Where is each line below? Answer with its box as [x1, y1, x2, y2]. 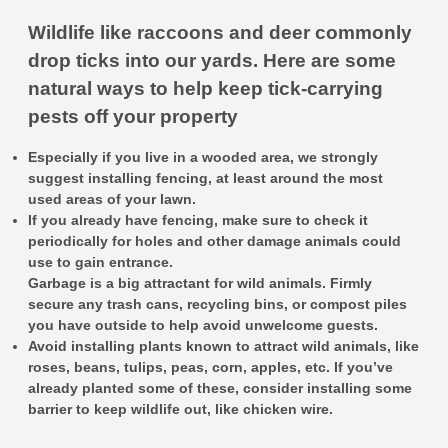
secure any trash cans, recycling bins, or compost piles [28, 296, 407, 312]
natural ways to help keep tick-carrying [28, 78, 383, 99]
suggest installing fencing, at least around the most [28, 170, 383, 186]
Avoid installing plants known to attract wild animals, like [28, 338, 419, 354]
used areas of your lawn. [28, 191, 196, 207]
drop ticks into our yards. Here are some [28, 50, 396, 71]
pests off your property [28, 106, 238, 127]
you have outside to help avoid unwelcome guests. [28, 317, 382, 333]
